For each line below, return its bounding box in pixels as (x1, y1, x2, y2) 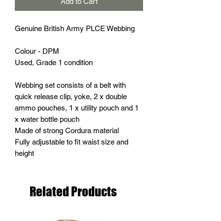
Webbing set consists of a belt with (15, 81, 126, 89)
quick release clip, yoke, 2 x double (15, 92, 127, 101)
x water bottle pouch (15, 115, 79, 123)
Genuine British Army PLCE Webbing (15, 24, 135, 33)
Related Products (30, 184, 117, 199)
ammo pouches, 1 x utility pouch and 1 (15, 104, 139, 112)
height (15, 149, 34, 157)
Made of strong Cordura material (15, 126, 119, 135)
